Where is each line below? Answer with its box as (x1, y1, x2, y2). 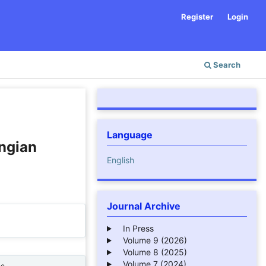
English (107, 154, 134, 165)
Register (181, 11, 214, 21)
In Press (115, 223, 154, 233)
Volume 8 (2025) (115, 246, 187, 257)
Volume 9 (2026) (115, 235, 187, 245)
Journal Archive (107, 199, 180, 212)
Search (211, 59, 240, 69)
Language (107, 128, 153, 141)
